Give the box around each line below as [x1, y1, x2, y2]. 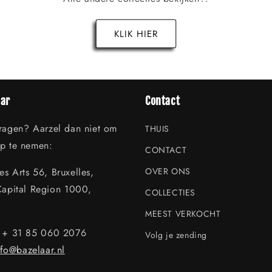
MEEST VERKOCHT [145, 208, 221, 220]
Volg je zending [145, 229, 207, 241]
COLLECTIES [145, 186, 195, 199]
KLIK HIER [114, 27, 158, 41]
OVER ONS [145, 165, 191, 177]
